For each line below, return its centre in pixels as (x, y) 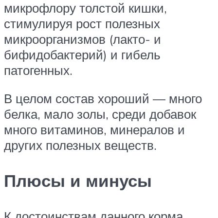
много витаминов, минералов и (94, 129)
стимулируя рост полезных (82, 23)
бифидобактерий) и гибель (82, 54)
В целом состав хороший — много (103, 98)
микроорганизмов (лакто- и (82, 39)
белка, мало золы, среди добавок (100, 114)
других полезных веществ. (80, 145)
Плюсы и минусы (78, 180)
